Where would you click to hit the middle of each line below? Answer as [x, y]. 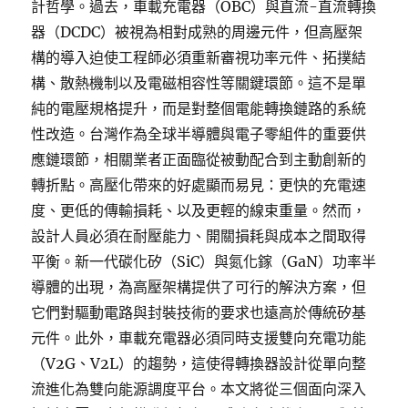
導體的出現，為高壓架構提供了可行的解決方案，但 [199, 287]
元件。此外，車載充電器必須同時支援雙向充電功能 [199, 338]
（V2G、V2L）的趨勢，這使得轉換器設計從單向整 [199, 363]
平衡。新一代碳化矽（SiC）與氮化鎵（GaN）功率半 [204, 261]
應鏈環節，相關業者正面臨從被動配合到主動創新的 [199, 159]
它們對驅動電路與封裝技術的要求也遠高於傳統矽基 [199, 312]
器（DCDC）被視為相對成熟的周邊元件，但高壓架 [197, 32]
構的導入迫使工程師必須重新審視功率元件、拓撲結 [199, 57]
